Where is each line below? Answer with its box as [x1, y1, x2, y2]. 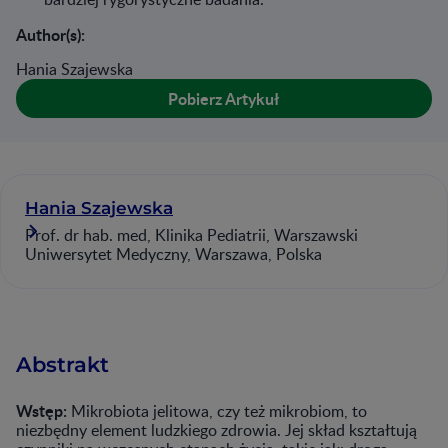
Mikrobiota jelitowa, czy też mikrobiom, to [67, 400, 367, 422]
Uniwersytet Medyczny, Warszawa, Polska [25, 243, 322, 265]
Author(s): [16, 23, 85, 46]
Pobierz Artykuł [168, 87, 280, 110]
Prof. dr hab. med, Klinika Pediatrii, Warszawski [25, 224, 358, 246]
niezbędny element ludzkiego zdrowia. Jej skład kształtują [16, 419, 417, 441]
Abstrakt [16, 352, 109, 377]
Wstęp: [16, 399, 67, 422]
